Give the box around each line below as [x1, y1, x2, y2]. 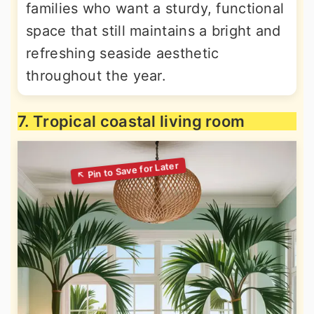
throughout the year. [26, 67, 167, 84]
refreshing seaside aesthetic [26, 45, 219, 62]
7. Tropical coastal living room [18, 112, 245, 130]
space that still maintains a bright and [26, 22, 281, 39]
